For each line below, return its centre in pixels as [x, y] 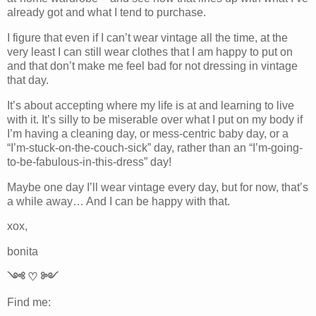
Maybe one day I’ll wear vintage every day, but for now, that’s [158, 187]
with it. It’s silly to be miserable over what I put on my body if [155, 119]
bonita [23, 252]
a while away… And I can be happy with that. [119, 201]
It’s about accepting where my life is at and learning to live [151, 105]
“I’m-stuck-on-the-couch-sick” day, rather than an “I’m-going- [155, 147]
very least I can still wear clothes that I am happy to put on [150, 51]
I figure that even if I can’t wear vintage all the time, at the [147, 37]
